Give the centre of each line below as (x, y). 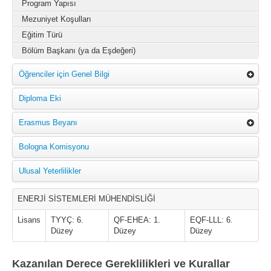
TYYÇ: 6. (67, 220)
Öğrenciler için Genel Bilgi (64, 74)
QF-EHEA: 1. (137, 220)
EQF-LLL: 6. (211, 220)
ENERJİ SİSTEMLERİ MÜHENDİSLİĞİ (87, 199)
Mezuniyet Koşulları (57, 19)
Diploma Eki (40, 98)
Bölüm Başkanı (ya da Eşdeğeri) (79, 51)
